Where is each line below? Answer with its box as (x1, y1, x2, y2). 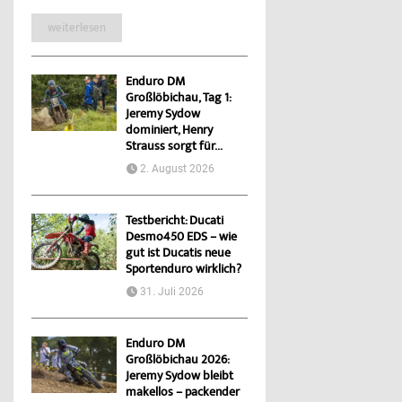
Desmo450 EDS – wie (126, 229, 237, 248)
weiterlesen (48, 18, 106, 39)
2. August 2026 (140, 162, 214, 176)
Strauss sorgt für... (126, 138, 223, 157)
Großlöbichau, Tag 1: (126, 90, 231, 109)
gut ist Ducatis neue (126, 245, 231, 264)
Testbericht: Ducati (126, 213, 223, 232)
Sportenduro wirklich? (126, 261, 241, 280)
